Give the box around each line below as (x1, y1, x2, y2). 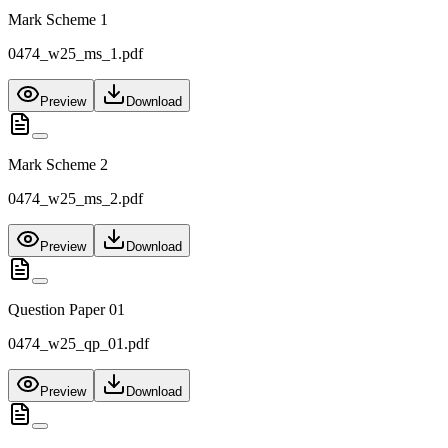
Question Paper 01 (8, 301, 125, 319)
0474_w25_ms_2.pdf (8, 190, 143, 208)
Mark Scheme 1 (8, 11, 108, 29)
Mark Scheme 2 (8, 156, 108, 174)
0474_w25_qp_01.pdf (8, 335, 149, 353)
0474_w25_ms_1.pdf (8, 45, 143, 63)
